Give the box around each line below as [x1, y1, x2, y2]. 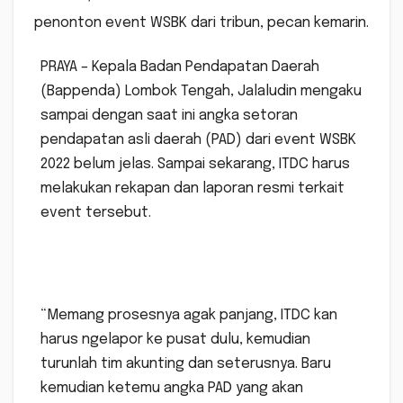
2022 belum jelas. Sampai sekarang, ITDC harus [40, 157, 350, 173]
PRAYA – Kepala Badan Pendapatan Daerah [40, 59, 319, 76]
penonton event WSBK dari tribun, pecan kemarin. [34, 15, 369, 31]
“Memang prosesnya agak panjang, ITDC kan [40, 308, 337, 324]
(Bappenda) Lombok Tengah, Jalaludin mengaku [40, 84, 362, 100]
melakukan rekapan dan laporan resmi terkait [40, 181, 345, 197]
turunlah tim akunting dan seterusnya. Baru [40, 356, 331, 372]
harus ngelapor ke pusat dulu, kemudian [40, 332, 310, 348]
